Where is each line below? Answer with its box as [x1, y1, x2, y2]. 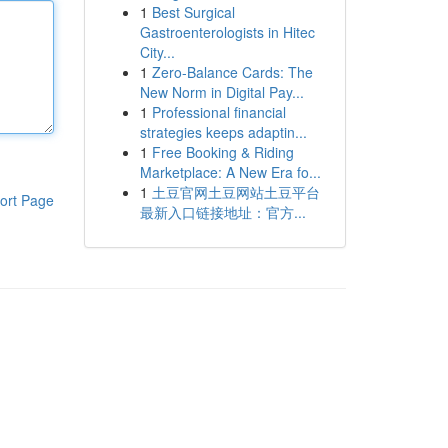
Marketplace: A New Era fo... [139, 162, 321, 182]
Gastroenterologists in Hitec [139, 22, 315, 42]
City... [139, 42, 175, 62]
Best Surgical [151, 2, 235, 22]
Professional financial [151, 102, 286, 122]
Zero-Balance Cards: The [151, 62, 313, 82]
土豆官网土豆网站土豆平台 [151, 182, 320, 202]
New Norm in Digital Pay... [139, 82, 304, 102]
